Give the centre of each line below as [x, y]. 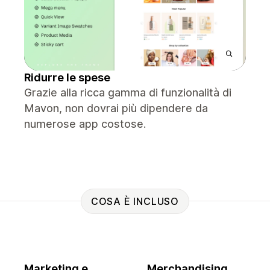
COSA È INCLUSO [135, 201]
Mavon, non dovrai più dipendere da [116, 108]
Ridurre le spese [67, 77]
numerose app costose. [85, 124]
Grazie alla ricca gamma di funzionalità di [128, 93]
